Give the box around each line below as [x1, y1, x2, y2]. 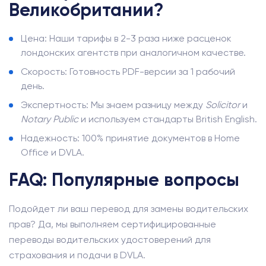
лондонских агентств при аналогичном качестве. [21, 47, 246, 58]
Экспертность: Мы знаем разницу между [21, 99, 205, 110]
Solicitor [205, 99, 240, 110]
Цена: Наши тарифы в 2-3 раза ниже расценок [21, 33, 232, 44]
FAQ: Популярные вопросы [9, 169, 239, 191]
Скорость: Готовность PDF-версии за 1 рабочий [21, 66, 235, 77]
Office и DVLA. [21, 147, 84, 158]
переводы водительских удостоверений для [9, 234, 211, 245]
